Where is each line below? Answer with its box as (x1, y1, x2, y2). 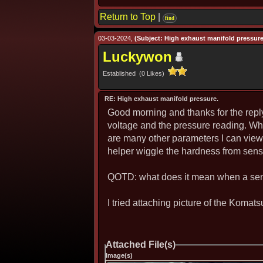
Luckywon (103, 49, 172, 65)
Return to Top (100, 12, 156, 22)
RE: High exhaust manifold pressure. (104, 95, 218, 102)
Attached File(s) (106, 240, 176, 249)
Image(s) (106, 252, 133, 259)
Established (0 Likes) (103, 70, 168, 77)
